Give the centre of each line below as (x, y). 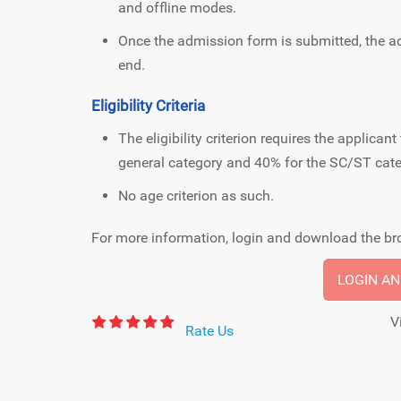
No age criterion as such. (196, 195)
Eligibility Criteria (148, 105)
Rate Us (209, 330)
